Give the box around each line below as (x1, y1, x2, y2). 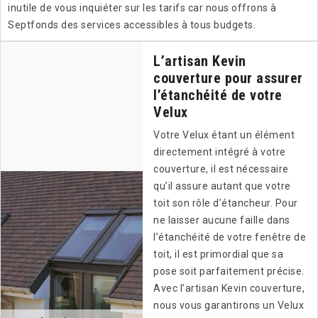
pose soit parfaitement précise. (153, 265, 305, 278)
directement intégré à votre (153, 146, 286, 158)
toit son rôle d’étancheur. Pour (153, 197, 298, 209)
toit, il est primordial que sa (153, 248, 283, 261)
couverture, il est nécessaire (153, 163, 289, 175)
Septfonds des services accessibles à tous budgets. (8, 19, 256, 31)
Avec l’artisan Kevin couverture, (153, 283, 305, 295)
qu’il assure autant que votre (153, 180, 291, 192)
